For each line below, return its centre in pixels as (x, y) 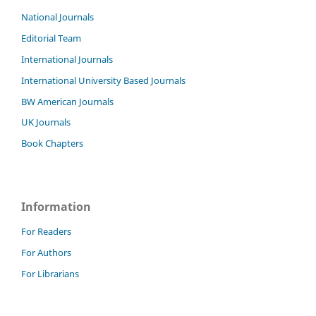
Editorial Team (51, 38)
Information (56, 207)
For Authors (46, 253)
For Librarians (50, 274)
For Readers (46, 232)
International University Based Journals (103, 80)
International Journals (67, 59)
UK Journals (46, 122)
